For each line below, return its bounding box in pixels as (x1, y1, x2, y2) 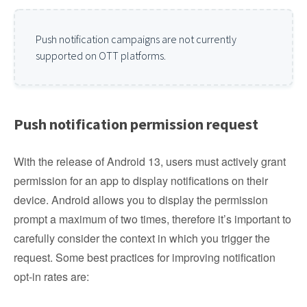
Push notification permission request (14, 114, 258, 134)
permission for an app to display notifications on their (14, 173, 268, 188)
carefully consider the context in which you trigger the (14, 230, 270, 246)
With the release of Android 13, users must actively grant (14, 153, 286, 169)
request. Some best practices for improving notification (14, 249, 275, 265)
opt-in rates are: (14, 269, 89, 284)
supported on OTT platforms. (36, 49, 166, 62)
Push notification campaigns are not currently (36, 32, 236, 46)
